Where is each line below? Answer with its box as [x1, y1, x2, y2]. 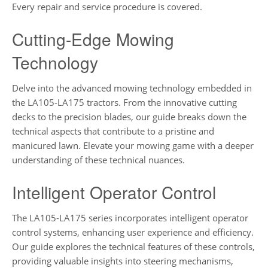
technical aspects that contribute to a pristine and [12, 125, 214, 138]
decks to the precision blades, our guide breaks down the [12, 111, 246, 123]
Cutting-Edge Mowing [12, 26, 174, 51]
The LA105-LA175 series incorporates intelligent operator [12, 211, 248, 224]
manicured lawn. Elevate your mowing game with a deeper [12, 139, 254, 152]
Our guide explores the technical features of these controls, [12, 240, 255, 252]
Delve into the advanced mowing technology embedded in [12, 82, 252, 95]
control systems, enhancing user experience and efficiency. [12, 226, 254, 238]
